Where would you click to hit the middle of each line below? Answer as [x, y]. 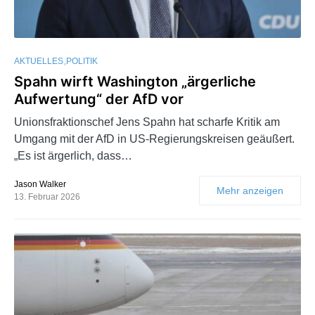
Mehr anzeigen [250, 191]
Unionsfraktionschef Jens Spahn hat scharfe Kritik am [147, 122]
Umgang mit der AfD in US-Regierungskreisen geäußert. [154, 139]
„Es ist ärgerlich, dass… [73, 156]
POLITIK [82, 62]
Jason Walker [40, 185]
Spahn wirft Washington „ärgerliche [135, 82]
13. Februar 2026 [47, 197]
